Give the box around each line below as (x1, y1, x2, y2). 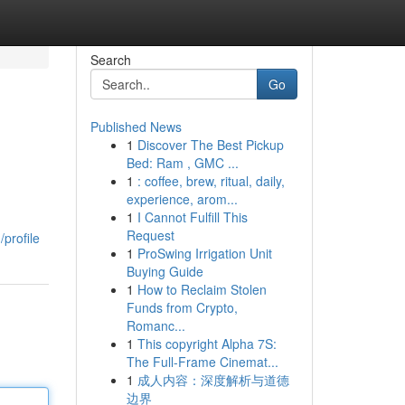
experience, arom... (126, 190, 238, 208)
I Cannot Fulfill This (137, 208, 248, 226)
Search (89, 51, 131, 69)
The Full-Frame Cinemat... (126, 353, 278, 371)
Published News (89, 118, 182, 136)
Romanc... (126, 316, 185, 334)
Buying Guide (126, 262, 203, 280)
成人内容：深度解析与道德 (137, 371, 289, 389)
